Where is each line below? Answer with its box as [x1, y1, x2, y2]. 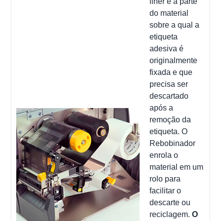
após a [149, 103, 174, 112]
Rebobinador [149, 139, 196, 147]
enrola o [149, 150, 179, 159]
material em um [149, 162, 204, 171]
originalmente [149, 56, 198, 65]
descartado [149, 91, 189, 100]
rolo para [149, 174, 181, 183]
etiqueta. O [149, 127, 188, 136]
